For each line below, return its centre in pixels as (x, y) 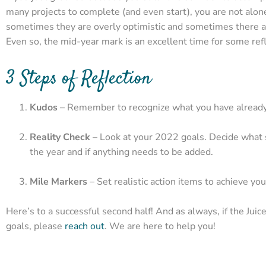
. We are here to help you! (160, 227)
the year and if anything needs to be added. (121, 152)
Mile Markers (58, 182)
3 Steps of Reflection (79, 79)
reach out (85, 227)
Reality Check (60, 137)
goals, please (35, 227)
